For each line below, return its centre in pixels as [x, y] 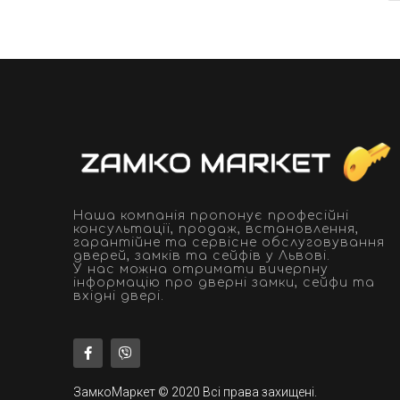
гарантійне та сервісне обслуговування [229, 243]
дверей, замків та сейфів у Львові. [202, 256]
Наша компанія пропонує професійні [211, 216]
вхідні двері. [119, 296]
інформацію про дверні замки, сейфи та [224, 283]
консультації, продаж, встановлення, [216, 229]
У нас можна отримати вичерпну [201, 270]
